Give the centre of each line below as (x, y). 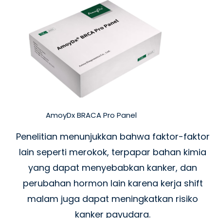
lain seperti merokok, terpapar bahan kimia (113, 152)
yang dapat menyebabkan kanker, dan (113, 168)
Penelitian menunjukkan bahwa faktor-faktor (113, 137)
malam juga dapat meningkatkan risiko (113, 199)
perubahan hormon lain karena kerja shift (113, 183)
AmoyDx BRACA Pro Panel (91, 115)
